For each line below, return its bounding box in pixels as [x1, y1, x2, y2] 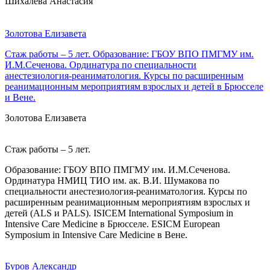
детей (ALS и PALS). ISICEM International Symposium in [5, 207, 233, 218]
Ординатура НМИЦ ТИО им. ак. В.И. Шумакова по [5, 175, 219, 186]
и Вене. [5, 92, 36, 102]
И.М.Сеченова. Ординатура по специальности [5, 59, 196, 70]
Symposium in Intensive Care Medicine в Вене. [5, 229, 187, 240]
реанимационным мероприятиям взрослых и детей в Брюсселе [5, 81, 263, 92]
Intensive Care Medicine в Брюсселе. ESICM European [5, 218, 220, 229]
